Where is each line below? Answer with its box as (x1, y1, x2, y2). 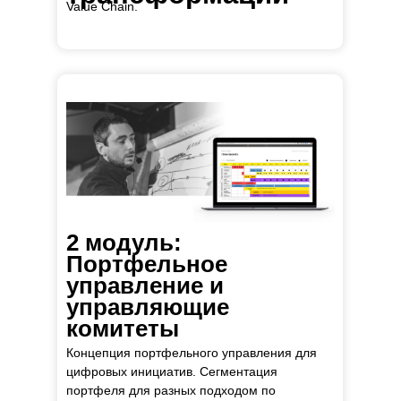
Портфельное (66, 251, 227, 277)
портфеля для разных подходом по (66, 383, 276, 397)
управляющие (66, 294, 229, 320)
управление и (66, 272, 224, 299)
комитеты (66, 315, 179, 342)
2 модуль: (66, 229, 182, 256)
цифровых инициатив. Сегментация (66, 364, 277, 379)
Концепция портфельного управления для (66, 346, 317, 360)
